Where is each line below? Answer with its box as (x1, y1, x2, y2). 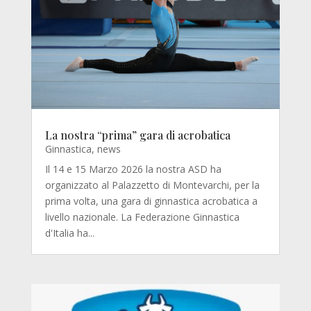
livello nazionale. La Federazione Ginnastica (44, 210, 239, 224)
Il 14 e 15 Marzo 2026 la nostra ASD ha (44, 162, 221, 176)
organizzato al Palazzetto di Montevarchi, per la (44, 178, 260, 192)
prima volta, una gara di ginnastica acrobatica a (44, 194, 258, 208)
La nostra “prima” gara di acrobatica (44, 128, 230, 143)
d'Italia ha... (44, 226, 94, 240)
